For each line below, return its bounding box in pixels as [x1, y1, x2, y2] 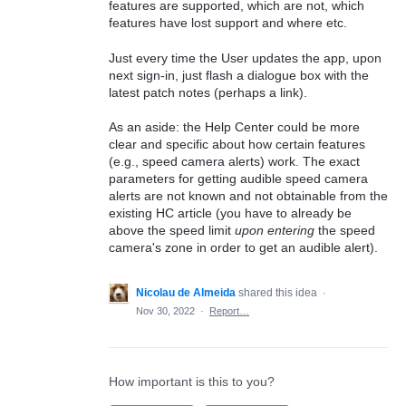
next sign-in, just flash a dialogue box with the [109, 67, 369, 82]
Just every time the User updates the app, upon [109, 50, 382, 65]
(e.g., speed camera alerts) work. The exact [109, 154, 360, 169]
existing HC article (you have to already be [109, 206, 352, 221]
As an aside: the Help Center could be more [109, 120, 360, 135]
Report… [209, 305, 249, 317]
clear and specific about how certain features [109, 137, 365, 152]
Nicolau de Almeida [136, 286, 236, 300]
